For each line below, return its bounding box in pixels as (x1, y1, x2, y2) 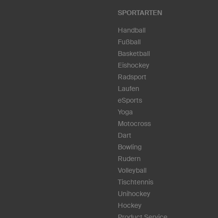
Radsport (118, 73, 146, 81)
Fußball (118, 37, 141, 46)
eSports (118, 96, 142, 104)
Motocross (118, 119, 151, 127)
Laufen (118, 84, 139, 92)
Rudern (118, 154, 141, 163)
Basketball (118, 49, 150, 57)
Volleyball (118, 166, 146, 174)
